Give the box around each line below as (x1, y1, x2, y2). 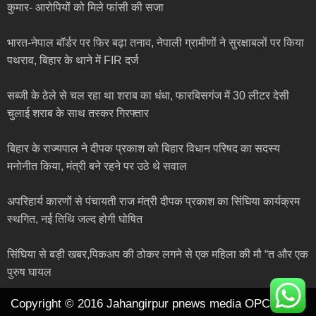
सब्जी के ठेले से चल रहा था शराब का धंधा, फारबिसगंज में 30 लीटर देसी (7, 90, 289, 102)
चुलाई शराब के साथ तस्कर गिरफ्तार (7, 107, 149, 120)
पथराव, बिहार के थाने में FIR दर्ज (7, 54, 138, 67)
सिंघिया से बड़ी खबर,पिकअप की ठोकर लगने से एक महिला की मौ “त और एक (7, 248, 308, 261)
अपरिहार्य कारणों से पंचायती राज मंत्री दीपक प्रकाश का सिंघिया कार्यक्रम (7, 195, 300, 208)
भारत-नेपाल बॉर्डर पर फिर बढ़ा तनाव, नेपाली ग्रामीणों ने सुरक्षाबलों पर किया (7, 37, 304, 49)
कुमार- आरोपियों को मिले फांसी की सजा (7, 1, 164, 14)
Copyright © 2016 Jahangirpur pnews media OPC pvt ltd (10, 297, 306, 311)
